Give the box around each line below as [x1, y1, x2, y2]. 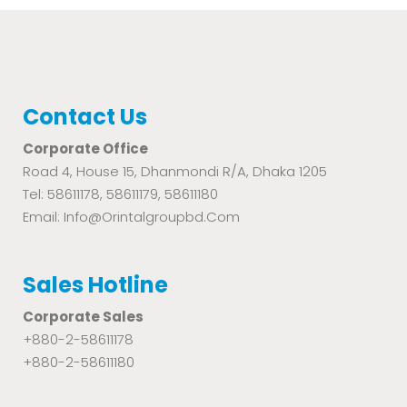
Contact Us [23, 102, 147, 132]
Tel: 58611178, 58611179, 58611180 [23, 184, 218, 203]
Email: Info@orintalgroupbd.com [23, 207, 240, 226]
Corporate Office [23, 139, 148, 158]
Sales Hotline [23, 270, 168, 300]
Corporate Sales [23, 307, 144, 326]
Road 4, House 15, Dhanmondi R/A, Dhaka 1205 [23, 162, 327, 181]
